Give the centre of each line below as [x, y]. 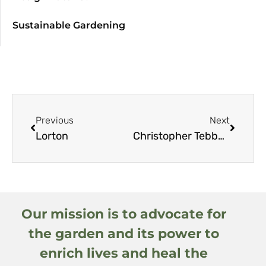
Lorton [52, 136]
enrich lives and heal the [123, 254]
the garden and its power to [123, 234]
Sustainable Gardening [69, 25]
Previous [55, 120]
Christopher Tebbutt [221, 136]
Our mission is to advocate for [123, 214]
